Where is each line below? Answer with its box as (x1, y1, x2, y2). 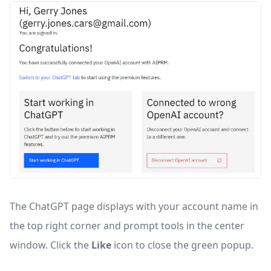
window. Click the (10, 238, 91, 252)
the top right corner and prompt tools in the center (10, 219, 244, 233)
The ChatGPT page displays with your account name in (10, 200, 258, 214)
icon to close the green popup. (111, 238, 253, 252)
